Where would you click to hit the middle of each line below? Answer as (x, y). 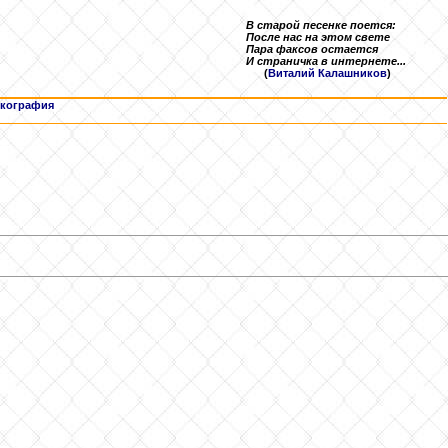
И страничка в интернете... (326, 61)
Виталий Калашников (327, 73)
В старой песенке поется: (321, 25)
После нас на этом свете (318, 37)
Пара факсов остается (312, 49)
